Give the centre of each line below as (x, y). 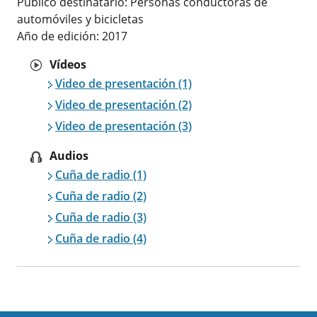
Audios (69, 155)
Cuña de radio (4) (100, 238)
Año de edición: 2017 (72, 36)
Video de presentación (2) (123, 104)
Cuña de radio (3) (100, 217)
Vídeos (68, 64)
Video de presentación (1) (123, 83)
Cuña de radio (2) (100, 196)
